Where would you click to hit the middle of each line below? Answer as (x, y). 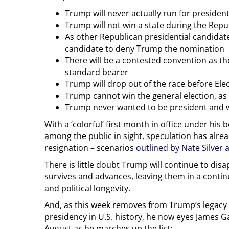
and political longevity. (87, 188)
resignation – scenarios (90, 147)
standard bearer (97, 72)
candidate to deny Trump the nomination (145, 48)
